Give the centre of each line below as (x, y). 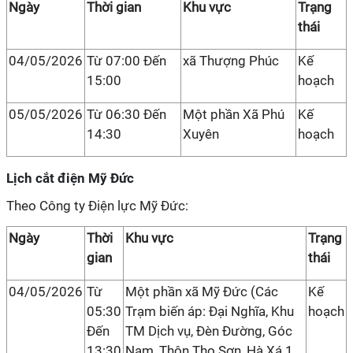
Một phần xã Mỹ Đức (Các (202, 292)
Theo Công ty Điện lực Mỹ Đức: (97, 206)
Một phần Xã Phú (234, 114)
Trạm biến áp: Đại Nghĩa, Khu (210, 311)
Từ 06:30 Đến (126, 114)
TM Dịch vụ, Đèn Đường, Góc (209, 331)
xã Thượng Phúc (231, 61)
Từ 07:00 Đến (126, 61)
